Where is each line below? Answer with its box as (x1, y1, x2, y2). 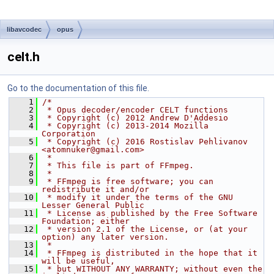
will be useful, (42, 256, 115, 265)
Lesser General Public (42, 201, 144, 210)
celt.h (7, 50, 40, 64)
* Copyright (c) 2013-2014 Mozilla (42, 121, 209, 130)
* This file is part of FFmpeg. (42, 161, 194, 170)
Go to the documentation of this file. (7, 83, 149, 93)
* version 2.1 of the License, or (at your (42, 224, 248, 234)
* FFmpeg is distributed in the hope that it (42, 248, 257, 257)
